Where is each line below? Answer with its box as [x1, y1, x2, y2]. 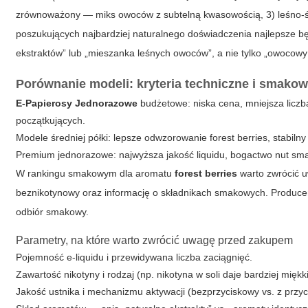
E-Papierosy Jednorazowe [16, 98, 138, 109]
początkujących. [16, 115, 86, 126]
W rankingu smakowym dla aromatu [16, 168, 175, 179]
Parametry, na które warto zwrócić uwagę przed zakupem [16, 234, 294, 246]
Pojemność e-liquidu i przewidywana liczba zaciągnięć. [16, 252, 253, 263]
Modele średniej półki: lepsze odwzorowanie [16, 132, 210, 143]
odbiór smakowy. [16, 206, 89, 217]
